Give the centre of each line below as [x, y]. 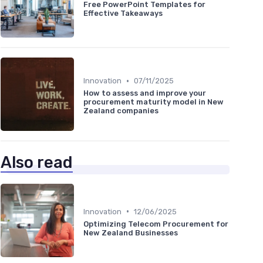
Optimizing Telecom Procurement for [156, 224]
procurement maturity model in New [154, 102]
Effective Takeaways [123, 13]
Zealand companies [121, 111]
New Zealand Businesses [131, 232]
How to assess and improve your [145, 93]
